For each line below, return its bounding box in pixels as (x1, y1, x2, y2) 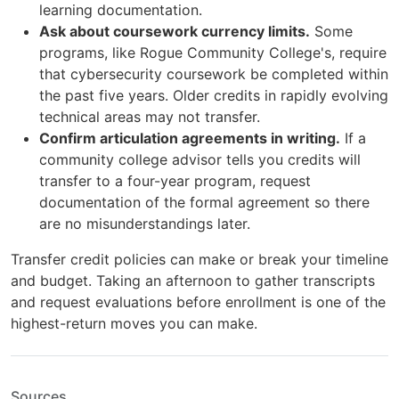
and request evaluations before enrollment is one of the (11, 292, 386, 311)
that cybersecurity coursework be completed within (39, 64, 388, 83)
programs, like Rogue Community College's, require (39, 43, 387, 61)
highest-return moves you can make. (11, 313, 257, 332)
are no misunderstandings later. (39, 214, 250, 232)
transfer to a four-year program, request (39, 171, 311, 190)
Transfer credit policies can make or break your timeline (11, 249, 388, 268)
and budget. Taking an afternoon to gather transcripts (11, 271, 375, 289)
